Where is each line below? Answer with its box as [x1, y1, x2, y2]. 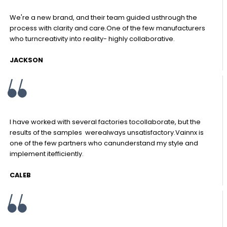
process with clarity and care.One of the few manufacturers [10, 23, 206, 33]
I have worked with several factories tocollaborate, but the [10, 117, 201, 127]
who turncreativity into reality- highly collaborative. [10, 33, 175, 44]
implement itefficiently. [10, 148, 84, 159]
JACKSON [10, 55, 44, 65]
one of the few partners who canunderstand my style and [10, 138, 199, 148]
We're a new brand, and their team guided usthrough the [10, 12, 198, 22]
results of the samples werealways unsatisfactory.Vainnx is [10, 127, 204, 137]
